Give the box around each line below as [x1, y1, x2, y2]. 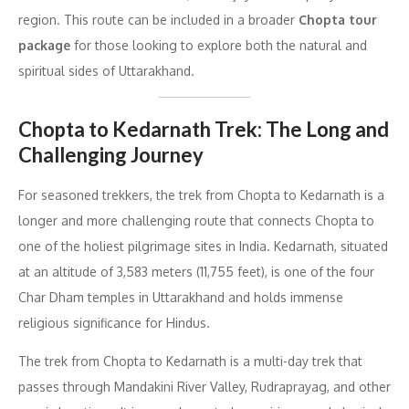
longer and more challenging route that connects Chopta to [18, 212, 374, 228]
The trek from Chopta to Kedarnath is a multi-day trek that [18, 352, 362, 369]
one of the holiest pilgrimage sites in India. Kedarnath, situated [18, 237, 388, 254]
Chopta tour [299, 11, 377, 27]
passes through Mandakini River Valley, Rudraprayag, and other [18, 378, 391, 394]
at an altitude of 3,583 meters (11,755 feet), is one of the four [18, 263, 374, 279]
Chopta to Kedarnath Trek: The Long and [18, 116, 389, 142]
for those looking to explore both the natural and [70, 37, 367, 53]
